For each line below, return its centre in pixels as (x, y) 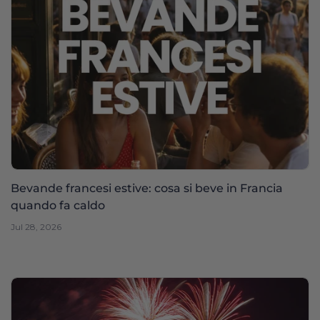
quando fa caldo (58, 206)
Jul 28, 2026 (36, 227)
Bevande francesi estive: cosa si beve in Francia (147, 189)
